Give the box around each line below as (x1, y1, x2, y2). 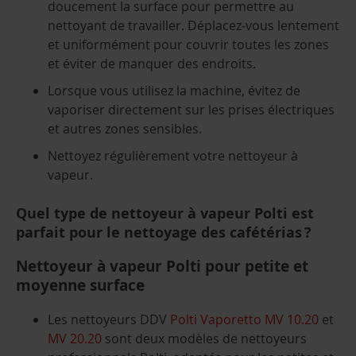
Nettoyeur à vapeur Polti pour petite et (16, 256, 308, 277)
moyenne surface (16, 275, 145, 296)
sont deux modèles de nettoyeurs (102, 330, 307, 348)
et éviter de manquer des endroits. (48, 54, 256, 72)
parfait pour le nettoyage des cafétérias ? (16, 222, 311, 242)
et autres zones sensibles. (48, 119, 202, 137)
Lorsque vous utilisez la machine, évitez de (48, 81, 300, 99)
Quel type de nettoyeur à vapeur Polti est (16, 203, 314, 223)
